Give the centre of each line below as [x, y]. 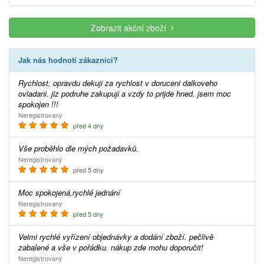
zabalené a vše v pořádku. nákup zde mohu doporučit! [111, 247]
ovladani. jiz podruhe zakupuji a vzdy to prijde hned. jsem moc [125, 93]
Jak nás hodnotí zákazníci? [70, 60]
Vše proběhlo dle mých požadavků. [81, 148]
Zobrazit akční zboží [131, 27]
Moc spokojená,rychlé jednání [72, 192]
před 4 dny [88, 125]
